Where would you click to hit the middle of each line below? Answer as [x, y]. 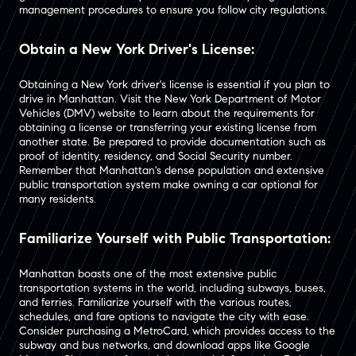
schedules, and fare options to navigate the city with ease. [164, 316]
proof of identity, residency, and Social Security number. [156, 156]
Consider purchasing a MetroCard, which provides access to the [177, 331]
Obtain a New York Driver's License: [137, 49]
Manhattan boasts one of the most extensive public [148, 273]
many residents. [58, 199]
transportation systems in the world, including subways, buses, [172, 288]
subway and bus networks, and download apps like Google [164, 345]
